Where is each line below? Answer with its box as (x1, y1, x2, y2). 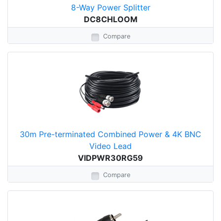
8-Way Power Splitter (71, 2, 150, 12)
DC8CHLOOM (83, 14, 138, 24)
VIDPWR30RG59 (78, 153, 143, 163)
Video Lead (89, 141, 132, 151)
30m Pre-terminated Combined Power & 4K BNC (20, 129, 201, 139)
